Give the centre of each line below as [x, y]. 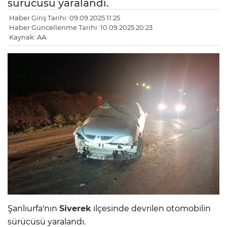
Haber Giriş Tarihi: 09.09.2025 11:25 [65, 18]
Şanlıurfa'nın [33, 209]
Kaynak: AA [28, 37]
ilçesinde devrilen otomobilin [151, 209]
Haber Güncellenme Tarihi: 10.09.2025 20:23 [81, 28]
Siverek [75, 209]
